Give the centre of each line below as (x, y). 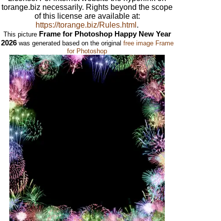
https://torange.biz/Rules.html (86, 25)
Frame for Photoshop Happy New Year (105, 34)
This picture (21, 35)
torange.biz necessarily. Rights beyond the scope (87, 7)
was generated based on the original (70, 43)
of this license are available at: (87, 16)
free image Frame (148, 43)
